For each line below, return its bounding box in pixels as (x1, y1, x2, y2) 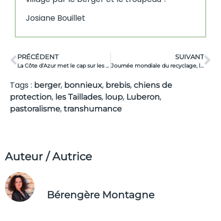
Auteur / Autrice (5, 149, 92, 163)
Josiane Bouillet (26, 12, 85, 24)
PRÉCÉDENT (17, 53, 58, 61)
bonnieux (64, 80, 102, 90)
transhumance (64, 104, 122, 113)
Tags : (10, 79, 34, 91)
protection (10, 92, 52, 102)
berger (34, 80, 61, 90)
